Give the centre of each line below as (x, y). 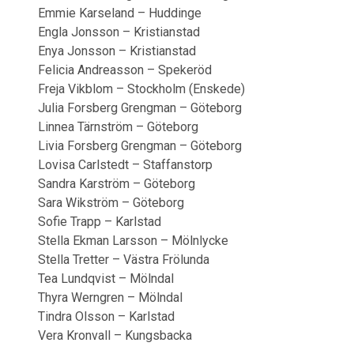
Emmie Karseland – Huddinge (120, 13)
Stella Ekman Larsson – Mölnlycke (133, 241)
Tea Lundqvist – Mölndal (106, 279)
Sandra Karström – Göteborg (117, 184)
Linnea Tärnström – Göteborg (118, 127)
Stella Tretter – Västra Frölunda (124, 260)
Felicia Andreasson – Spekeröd (125, 70)
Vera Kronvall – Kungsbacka (115, 335)
